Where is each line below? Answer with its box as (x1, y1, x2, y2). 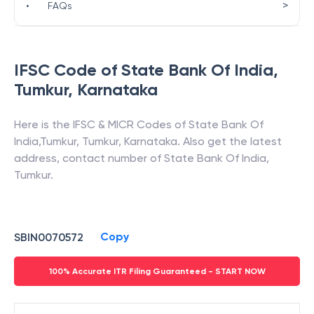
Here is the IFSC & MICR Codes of (14, 118, 189, 131)
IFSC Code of (14, 60, 121, 80)
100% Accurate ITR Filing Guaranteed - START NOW (48, 266, 266, 276)
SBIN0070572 (14, 230, 83, 244)
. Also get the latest (177, 135, 282, 148)
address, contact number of (14, 151, 164, 165)
